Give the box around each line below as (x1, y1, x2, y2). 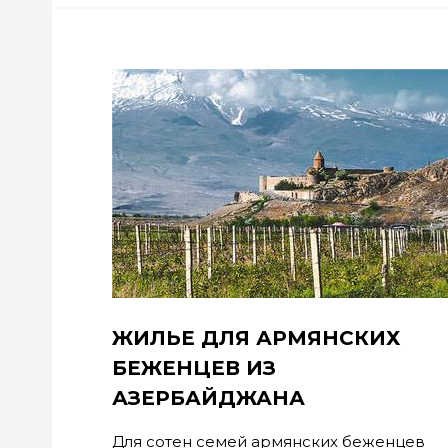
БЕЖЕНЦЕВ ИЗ (112, 356, 276, 380)
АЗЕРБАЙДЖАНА (112, 386, 305, 410)
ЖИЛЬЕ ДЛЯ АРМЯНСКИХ (112, 326, 400, 350)
